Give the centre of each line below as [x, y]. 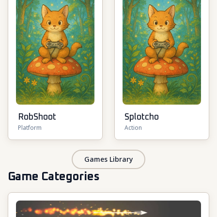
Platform [30, 128]
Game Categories [54, 177]
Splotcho [142, 117]
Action [133, 128]
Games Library [108, 159]
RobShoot [37, 117]
